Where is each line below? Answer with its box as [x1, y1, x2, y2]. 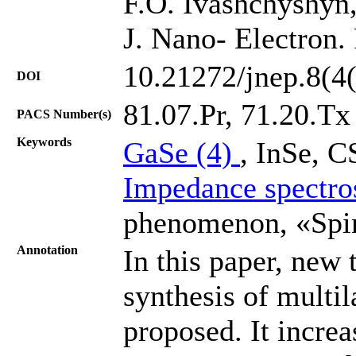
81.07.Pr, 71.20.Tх [123, 97, 350, 131]
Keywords [17, 134, 72, 149]
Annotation [17, 242, 78, 257]
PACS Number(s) [17, 106, 111, 121]
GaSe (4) [123, 135, 240, 169]
